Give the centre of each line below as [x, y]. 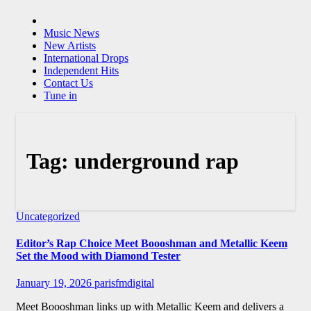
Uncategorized [48, 216]
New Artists [70, 45]
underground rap [157, 161]
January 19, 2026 [55, 283]
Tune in [60, 95]
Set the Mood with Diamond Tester [98, 255]
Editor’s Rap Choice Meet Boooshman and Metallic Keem [152, 243]
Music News [72, 33]
